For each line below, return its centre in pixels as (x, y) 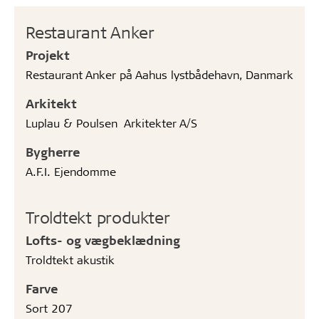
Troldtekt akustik (70, 259)
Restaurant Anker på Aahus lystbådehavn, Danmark (159, 74)
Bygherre (53, 151)
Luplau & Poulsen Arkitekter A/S (111, 122)
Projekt (48, 54)
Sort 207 (49, 308)
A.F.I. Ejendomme (71, 171)
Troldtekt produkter (98, 217)
